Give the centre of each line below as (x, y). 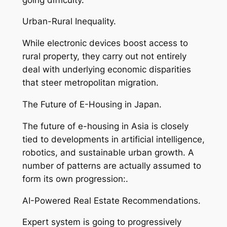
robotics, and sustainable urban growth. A (108, 152)
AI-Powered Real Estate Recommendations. (111, 200)
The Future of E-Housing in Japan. (92, 104)
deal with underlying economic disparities (106, 70)
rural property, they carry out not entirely (104, 56)
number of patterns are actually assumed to (111, 165)
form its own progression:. (75, 179)
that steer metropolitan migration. (90, 83)
